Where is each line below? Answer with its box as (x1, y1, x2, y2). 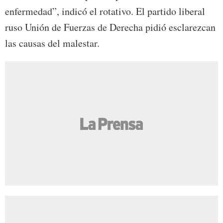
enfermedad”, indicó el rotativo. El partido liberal (5, 4, 205, 18)
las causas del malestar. (5, 36, 100, 50)
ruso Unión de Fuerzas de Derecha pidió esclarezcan (5, 20, 216, 34)
